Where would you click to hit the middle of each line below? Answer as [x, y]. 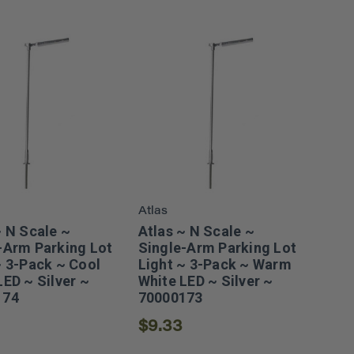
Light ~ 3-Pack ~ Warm [215, 264]
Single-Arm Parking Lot [217, 247]
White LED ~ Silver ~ [205, 281]
